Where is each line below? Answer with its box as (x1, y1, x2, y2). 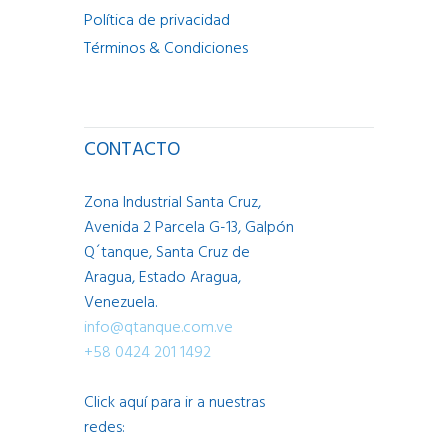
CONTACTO (84, 134, 180, 165)
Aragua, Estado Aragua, (84, 264, 241, 291)
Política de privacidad (84, 7, 230, 34)
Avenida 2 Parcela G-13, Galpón (84, 214, 294, 241)
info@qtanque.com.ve (84, 314, 233, 341)
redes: (84, 414, 125, 441)
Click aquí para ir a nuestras (84, 389, 265, 416)
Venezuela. (84, 289, 157, 316)
